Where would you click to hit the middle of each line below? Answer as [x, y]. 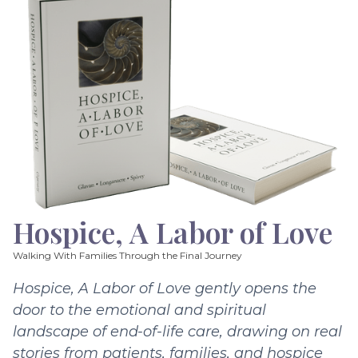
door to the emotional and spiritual [139, 310]
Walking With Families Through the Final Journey [127, 255]
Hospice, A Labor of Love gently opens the [165, 288]
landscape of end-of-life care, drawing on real [177, 331]
